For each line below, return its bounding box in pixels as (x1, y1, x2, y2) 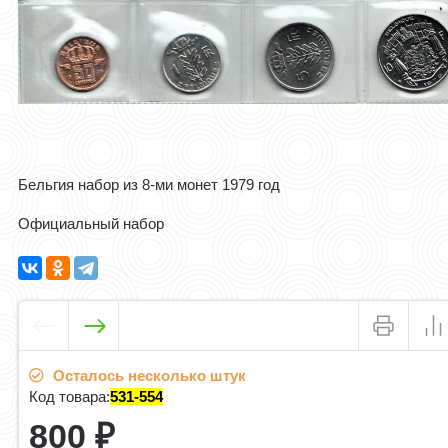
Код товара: (29, 388, 111, 406)
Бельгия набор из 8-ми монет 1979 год (18, 176, 281, 194)
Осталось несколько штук (49, 367, 247, 385)
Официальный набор (18, 215, 165, 233)
